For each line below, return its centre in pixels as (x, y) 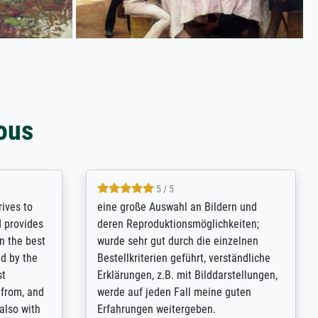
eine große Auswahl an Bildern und (177, 207)
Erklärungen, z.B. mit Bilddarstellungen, (187, 275)
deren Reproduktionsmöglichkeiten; (178, 224)
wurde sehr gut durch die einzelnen (177, 241)
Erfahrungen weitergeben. (156, 309)
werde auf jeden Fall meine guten (174, 292)
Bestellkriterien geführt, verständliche (183, 258)
